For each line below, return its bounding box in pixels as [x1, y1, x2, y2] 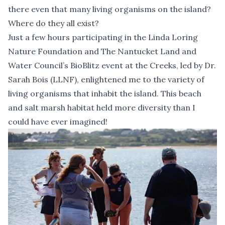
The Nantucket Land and [99, 46, 196, 57]
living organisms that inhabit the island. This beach [8, 88, 201, 99]
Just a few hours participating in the [8, 32, 148, 43]
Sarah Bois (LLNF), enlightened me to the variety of [8, 74, 204, 85]
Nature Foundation [8, 46, 82, 57]
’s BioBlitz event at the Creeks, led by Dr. [63, 60, 216, 71]
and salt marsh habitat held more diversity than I [8, 102, 195, 113]
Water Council [8, 60, 63, 71]
